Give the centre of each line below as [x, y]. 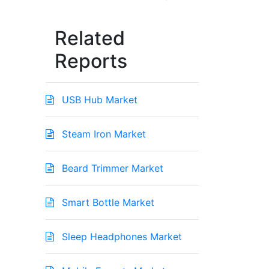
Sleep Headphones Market [120, 237]
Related [90, 38]
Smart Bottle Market [107, 203]
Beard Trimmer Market [111, 168]
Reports [91, 61]
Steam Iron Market [102, 134]
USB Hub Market [98, 100]
